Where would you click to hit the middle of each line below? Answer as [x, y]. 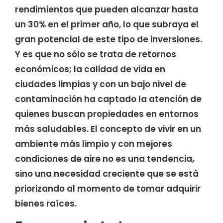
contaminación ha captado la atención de [108, 99]
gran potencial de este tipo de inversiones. [109, 39]
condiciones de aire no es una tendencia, [105, 159]
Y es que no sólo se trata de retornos [96, 54]
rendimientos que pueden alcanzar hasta [107, 9]
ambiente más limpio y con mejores [94, 144]
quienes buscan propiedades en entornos [107, 114]
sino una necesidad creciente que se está [107, 174]
